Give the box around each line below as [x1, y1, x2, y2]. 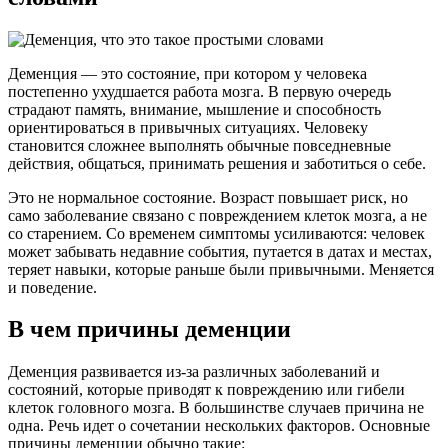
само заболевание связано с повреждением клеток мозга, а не [8, 206, 427, 224]
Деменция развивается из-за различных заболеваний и [8, 363, 380, 381]
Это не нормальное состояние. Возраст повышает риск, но [8, 188, 408, 206]
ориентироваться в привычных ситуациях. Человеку [8, 118, 368, 136]
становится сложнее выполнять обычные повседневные [8, 136, 391, 154]
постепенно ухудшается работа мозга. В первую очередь [8, 82, 391, 100]
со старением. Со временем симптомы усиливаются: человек [8, 224, 425, 242]
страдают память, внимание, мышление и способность [8, 100, 381, 118]
